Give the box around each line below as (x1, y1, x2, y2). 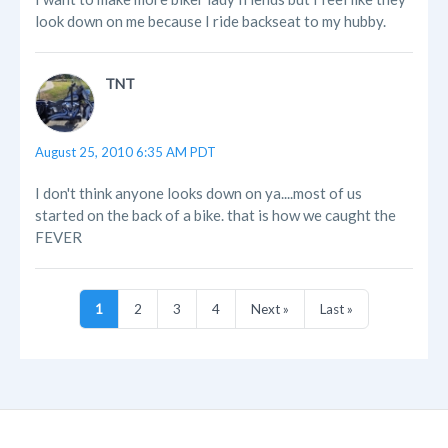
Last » (320, 301, 353, 318)
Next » (251, 301, 289, 318)
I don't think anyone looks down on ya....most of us (35, 184, 362, 203)
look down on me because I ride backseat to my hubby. (35, 12, 386, 31)
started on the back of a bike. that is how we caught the (35, 206, 396, 225)
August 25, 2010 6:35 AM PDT (35, 144, 216, 161)
